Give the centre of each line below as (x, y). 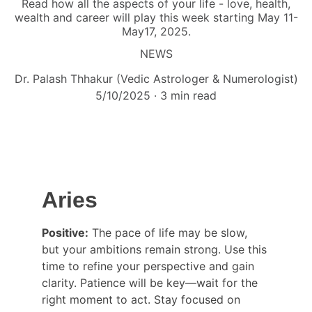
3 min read (188, 95)
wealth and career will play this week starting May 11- (156, 17)
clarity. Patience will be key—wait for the (151, 282)
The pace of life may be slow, (170, 232)
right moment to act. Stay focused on (143, 299)
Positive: (65, 232)
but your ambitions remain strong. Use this (156, 249)
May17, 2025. (156, 31)
